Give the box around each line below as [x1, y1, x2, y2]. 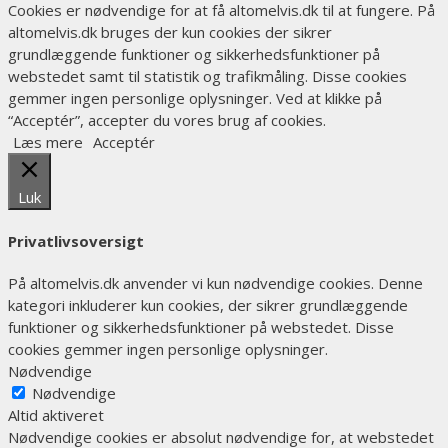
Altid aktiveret [8, 404, 104, 425]
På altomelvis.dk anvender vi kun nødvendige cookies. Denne [8, 272, 423, 293]
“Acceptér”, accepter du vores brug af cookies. [8, 109, 326, 130]
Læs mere [13, 131, 83, 152]
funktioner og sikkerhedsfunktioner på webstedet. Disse [8, 316, 394, 337]
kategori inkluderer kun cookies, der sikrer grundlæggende [8, 294, 408, 315]
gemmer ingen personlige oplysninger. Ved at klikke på [8, 87, 382, 108]
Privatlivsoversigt [8, 230, 144, 251]
